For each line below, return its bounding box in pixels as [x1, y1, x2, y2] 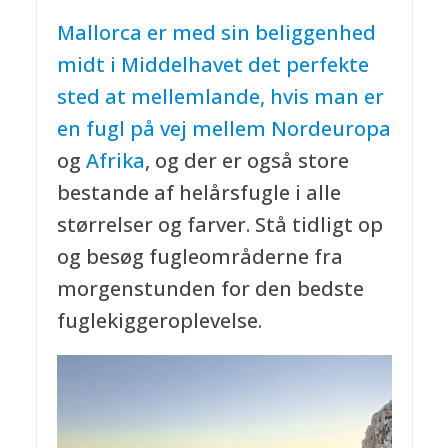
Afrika [85, 146, 145, 174]
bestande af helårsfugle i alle [56, 178, 341, 206]
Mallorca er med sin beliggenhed [56, 18, 376, 46]
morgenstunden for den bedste [56, 274, 364, 302]
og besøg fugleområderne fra [56, 242, 343, 270]
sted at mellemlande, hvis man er [56, 82, 384, 110]
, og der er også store [144, 146, 349, 174]
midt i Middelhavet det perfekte [56, 50, 369, 78]
